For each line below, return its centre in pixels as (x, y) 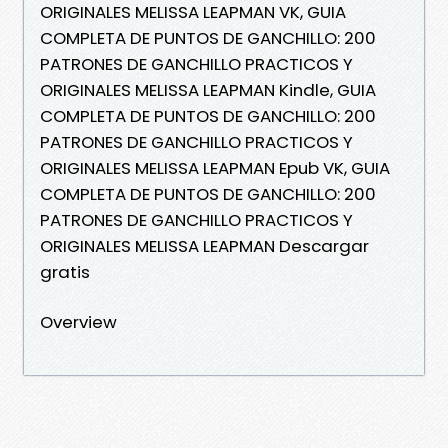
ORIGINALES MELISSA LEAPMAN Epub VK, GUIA (215, 167)
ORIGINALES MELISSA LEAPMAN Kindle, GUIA (208, 89)
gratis (65, 271)
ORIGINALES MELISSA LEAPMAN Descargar (204, 245)
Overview (78, 321)
